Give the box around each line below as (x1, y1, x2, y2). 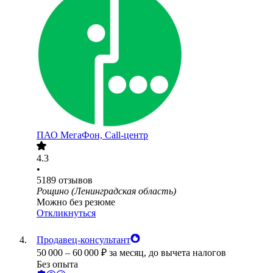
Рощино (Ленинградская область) (37, 186, 176, 197)
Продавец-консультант (37, 235, 130, 246)
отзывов (58, 175, 93, 186)
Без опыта (37, 259, 78, 270)
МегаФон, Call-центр (60, 130, 148, 141)
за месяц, (109, 247, 149, 258)
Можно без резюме (37, 197, 115, 208)
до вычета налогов (149, 247, 226, 258)
